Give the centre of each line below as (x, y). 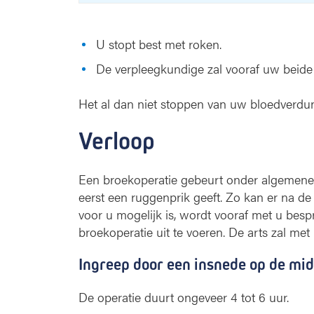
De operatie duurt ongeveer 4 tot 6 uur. (185, 297)
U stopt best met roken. (159, 44)
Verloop (117, 141)
